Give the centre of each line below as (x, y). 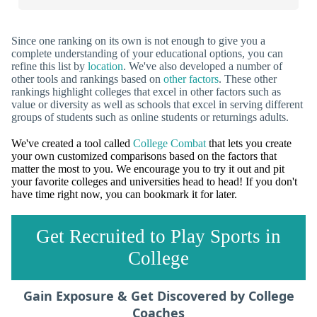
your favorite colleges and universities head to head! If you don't (154, 182)
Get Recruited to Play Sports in (158, 236)
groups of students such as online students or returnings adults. (150, 117)
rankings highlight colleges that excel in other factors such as (146, 92)
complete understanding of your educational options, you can (147, 54)
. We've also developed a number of (203, 67)
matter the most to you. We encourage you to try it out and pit (148, 169)
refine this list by (50, 67)
